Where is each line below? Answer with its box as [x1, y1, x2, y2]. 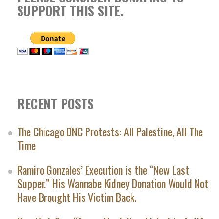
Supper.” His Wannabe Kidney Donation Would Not [17, 175, 208, 192]
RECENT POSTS [17, 94, 94, 113]
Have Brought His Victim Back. [17, 189, 136, 205]
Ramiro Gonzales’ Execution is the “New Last [17, 162, 189, 178]
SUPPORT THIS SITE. [17, 1, 123, 20]
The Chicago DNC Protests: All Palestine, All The [17, 124, 203, 140]
